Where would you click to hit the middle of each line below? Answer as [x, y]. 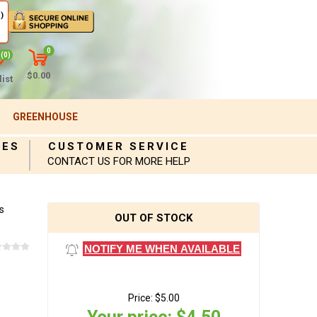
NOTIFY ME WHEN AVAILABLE [162, 249]
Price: [140, 298]
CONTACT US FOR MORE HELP [119, 161]
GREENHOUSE [45, 117]
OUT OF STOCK [154, 218]
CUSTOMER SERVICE [119, 146]
